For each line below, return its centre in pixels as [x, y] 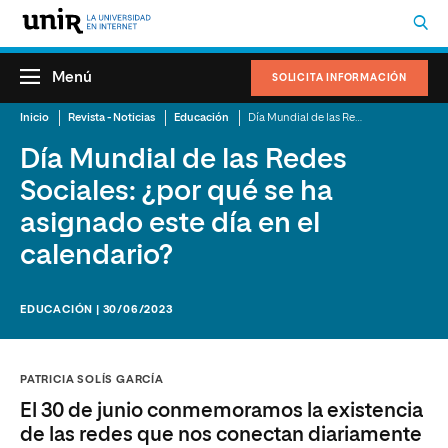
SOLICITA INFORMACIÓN [339, 78]
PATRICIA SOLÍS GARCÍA [92, 379]
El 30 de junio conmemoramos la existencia [221, 411]
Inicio [34, 117]
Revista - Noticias [111, 117]
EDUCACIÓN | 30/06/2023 [96, 309]
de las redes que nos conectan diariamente [221, 435]
